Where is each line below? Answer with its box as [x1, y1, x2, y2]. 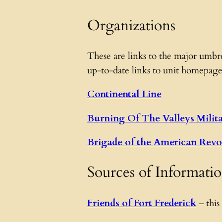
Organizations [87, 15, 175, 36]
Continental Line [87, 88, 162, 101]
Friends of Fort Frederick [87, 196, 196, 210]
